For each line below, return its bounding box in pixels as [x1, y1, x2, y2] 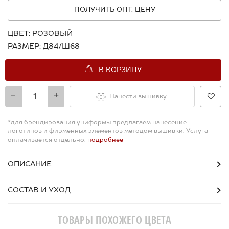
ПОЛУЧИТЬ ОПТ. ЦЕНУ [74, 7, 155, 14]
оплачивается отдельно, [8, 137, 86, 144]
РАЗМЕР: [8, 43, 41, 51]
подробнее [86, 137, 123, 144]
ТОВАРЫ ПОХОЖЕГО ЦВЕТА [57, 213, 172, 227]
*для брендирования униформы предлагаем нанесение [8, 120, 187, 126]
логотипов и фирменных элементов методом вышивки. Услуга [8, 128, 208, 135]
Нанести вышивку [109, 94, 167, 100]
